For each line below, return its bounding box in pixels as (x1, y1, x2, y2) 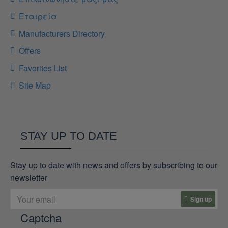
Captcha (20, 210, 62, 225)
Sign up (190, 194, 212, 204)
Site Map (19, 79, 51, 91)
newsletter (10, 172, 47, 183)
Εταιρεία (19, 10, 57, 22)
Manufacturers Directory (19, 27, 105, 39)
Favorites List (19, 62, 67, 74)
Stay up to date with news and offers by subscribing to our (10, 159, 217, 171)
